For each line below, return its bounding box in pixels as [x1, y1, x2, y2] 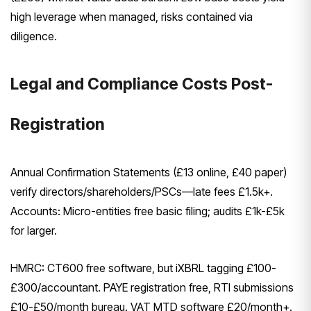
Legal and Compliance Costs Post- [10, 74, 273, 94]
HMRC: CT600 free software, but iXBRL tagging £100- [10, 261, 276, 276]
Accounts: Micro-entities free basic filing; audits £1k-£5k [10, 204, 285, 219]
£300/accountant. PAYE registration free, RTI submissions [10, 280, 294, 295]
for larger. [10, 224, 57, 238]
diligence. [10, 29, 57, 44]
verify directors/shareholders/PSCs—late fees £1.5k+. [10, 185, 273, 199]
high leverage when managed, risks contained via [10, 10, 253, 24]
